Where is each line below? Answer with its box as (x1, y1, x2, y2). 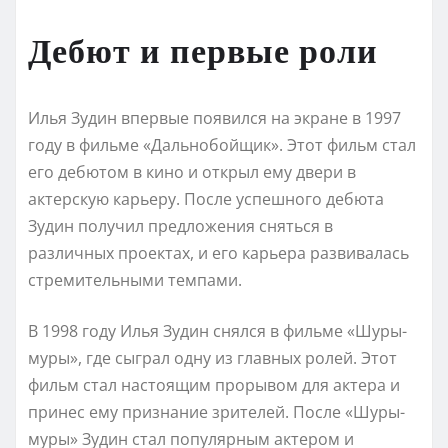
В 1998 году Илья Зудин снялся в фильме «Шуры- (28, 319, 407, 342)
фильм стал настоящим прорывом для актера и (28, 373, 400, 396)
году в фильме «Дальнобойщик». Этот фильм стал (28, 133, 416, 156)
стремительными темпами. (28, 268, 242, 291)
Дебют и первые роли (28, 27, 378, 70)
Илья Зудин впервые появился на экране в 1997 (28, 106, 401, 129)
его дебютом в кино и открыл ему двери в (28, 160, 356, 183)
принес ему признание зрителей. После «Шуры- (28, 400, 405, 423)
